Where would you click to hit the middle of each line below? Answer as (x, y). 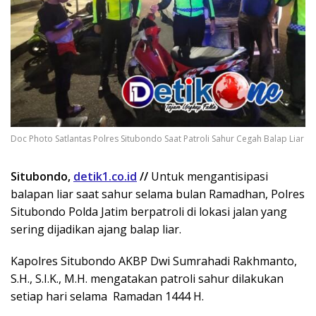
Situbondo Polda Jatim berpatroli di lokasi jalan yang (149, 212)
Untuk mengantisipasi (208, 177)
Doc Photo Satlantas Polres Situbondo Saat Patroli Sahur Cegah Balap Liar (157, 139)
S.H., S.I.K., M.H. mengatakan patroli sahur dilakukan (147, 279)
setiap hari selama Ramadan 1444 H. (107, 297)
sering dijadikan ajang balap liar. (96, 230)
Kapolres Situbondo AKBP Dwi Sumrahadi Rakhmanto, (154, 261)
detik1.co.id (105, 177)
